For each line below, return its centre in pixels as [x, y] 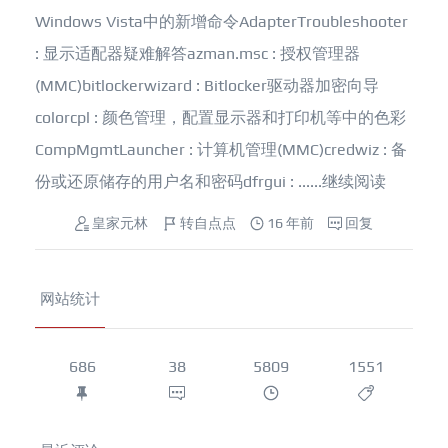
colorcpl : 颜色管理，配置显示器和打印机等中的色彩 [220, 117]
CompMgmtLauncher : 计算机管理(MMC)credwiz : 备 [221, 149]
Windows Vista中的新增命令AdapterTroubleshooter [221, 21]
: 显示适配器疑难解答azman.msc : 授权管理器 [197, 53]
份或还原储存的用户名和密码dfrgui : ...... [178, 181]
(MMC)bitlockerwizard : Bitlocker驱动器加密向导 [207, 85]
